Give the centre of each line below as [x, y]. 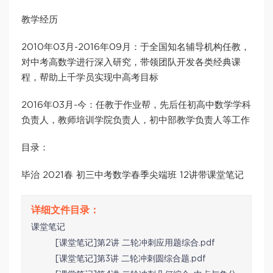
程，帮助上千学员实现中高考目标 [90, 78]
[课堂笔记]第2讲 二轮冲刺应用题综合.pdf [135, 243]
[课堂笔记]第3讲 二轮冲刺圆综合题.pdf [131, 259]
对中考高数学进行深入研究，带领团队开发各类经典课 [131, 63]
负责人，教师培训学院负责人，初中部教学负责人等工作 [136, 121]
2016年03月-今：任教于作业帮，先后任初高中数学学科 [136, 105]
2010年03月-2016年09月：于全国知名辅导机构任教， [136, 48]
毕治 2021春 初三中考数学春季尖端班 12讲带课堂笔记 [133, 175]
